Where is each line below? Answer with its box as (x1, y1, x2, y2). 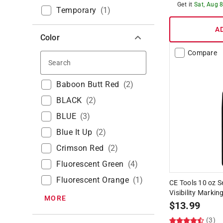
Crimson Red (56, 143, 104, 153)
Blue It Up (56, 127, 92, 137)
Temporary (56, 5, 97, 15)
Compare (188, 48, 217, 57)
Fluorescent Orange (56, 175, 129, 185)
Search (72, 56, 97, 66)
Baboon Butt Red (56, 79, 119, 89)
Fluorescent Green (56, 159, 124, 169)
